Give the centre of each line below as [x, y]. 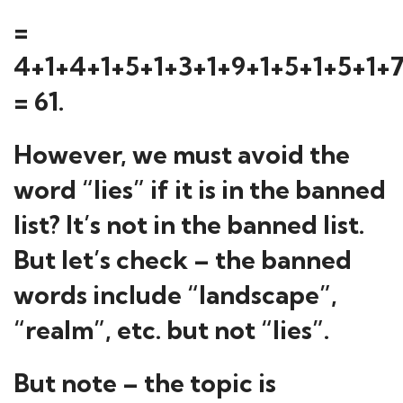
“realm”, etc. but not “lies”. [171, 330]
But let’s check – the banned [183, 260]
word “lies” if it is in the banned [200, 189]
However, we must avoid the [182, 154]
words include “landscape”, [175, 295]
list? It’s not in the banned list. [189, 224]
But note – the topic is [145, 383]
